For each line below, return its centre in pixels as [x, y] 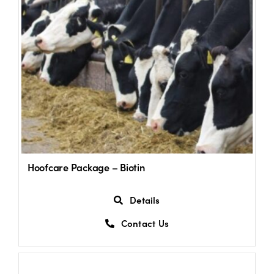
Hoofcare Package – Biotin [86, 167]
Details [145, 200]
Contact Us [145, 223]
